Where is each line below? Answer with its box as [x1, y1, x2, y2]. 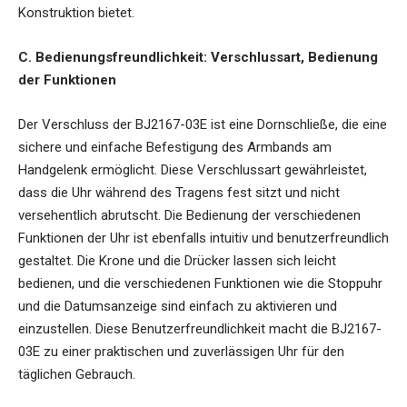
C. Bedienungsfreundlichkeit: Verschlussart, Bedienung [18, 49, 378, 66]
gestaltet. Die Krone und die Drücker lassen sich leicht [18, 253, 336, 270]
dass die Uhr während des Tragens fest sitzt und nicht [18, 184, 340, 202]
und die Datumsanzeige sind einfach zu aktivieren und [18, 298, 337, 315]
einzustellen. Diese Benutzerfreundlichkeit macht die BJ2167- [18, 321, 382, 338]
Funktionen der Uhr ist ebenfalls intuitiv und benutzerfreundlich [18, 230, 389, 247]
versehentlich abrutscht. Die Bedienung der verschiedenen [18, 207, 361, 224]
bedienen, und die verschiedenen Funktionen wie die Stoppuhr [18, 275, 382, 293]
